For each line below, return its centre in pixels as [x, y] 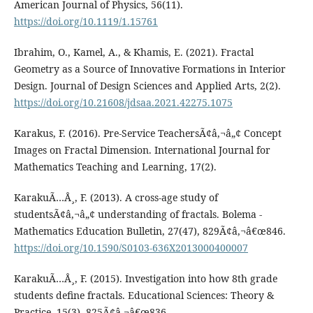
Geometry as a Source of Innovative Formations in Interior [150, 68]
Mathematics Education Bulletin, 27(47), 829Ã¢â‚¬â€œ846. [150, 231]
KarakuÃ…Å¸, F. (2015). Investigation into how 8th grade [145, 278]
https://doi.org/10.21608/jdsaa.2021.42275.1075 [123, 102]
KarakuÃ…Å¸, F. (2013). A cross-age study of [116, 197]
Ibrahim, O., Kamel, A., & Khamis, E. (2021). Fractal [133, 52]
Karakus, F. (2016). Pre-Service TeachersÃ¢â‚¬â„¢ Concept [147, 133]
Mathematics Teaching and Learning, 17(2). [115, 166]
